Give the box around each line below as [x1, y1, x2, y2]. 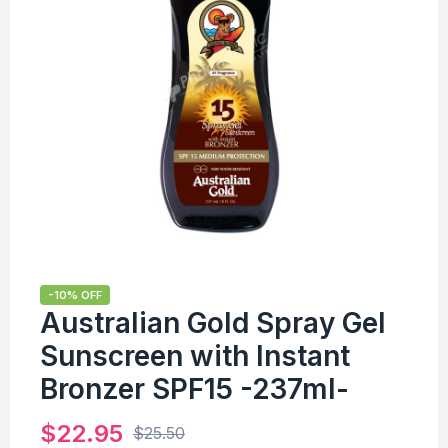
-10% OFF [48, 287, 102, 302]
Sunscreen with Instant [40, 338, 350, 373]
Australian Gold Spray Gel [40, 305, 386, 340]
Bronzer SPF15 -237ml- [40, 371, 349, 406]
